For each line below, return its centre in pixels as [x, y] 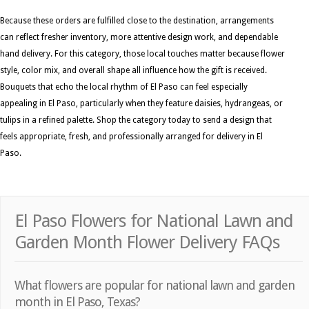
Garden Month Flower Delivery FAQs [147, 242]
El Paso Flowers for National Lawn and [154, 220]
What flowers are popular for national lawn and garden [154, 285]
